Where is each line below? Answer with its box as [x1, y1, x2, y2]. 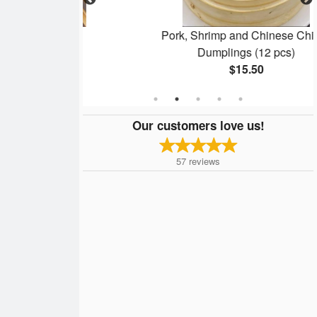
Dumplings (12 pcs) [153, 44, 251, 61]
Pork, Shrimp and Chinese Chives [116, 27, 287, 44]
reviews [189, 154, 220, 168]
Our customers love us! [132, 116, 265, 134]
